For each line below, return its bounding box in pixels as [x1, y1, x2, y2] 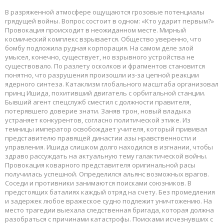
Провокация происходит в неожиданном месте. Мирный [5, 25, 186, 35]
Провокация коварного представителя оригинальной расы [5, 160, 195, 170]
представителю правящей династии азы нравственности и [5, 133, 196, 143]
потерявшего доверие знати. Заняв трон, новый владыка [5, 106, 191, 116]
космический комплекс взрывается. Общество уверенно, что [5, 34, 201, 44]
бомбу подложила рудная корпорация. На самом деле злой [5, 43, 193, 53]
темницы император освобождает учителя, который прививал [5, 124, 207, 134]
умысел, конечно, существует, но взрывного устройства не [5, 52, 194, 62]
